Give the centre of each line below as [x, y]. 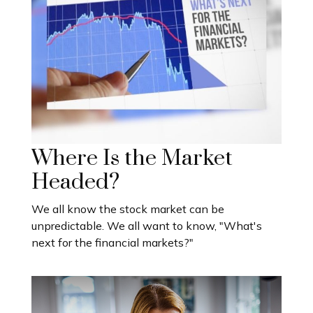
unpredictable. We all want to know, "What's [147, 225]
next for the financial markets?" [112, 242]
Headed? [75, 182]
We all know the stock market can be [128, 209]
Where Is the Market [132, 158]
